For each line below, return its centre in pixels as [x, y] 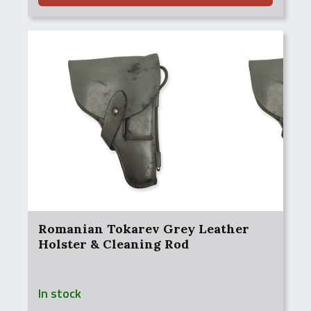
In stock [60, 293]
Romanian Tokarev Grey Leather [144, 229]
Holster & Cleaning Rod [114, 244]
